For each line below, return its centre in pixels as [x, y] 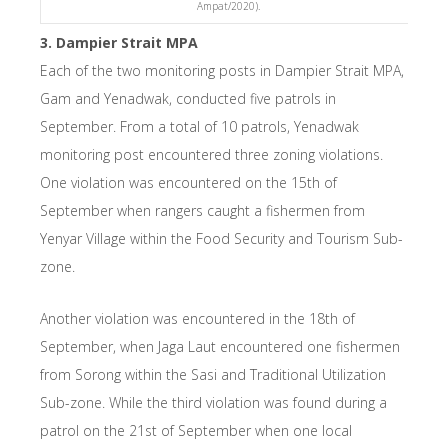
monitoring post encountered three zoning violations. [211, 154]
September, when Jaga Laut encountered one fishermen [220, 346]
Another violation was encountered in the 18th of [197, 318]
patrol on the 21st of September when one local [196, 430]
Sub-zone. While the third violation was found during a [213, 402]
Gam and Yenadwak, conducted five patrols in [188, 98]
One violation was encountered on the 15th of [188, 182]
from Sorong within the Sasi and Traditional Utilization [213, 374]
